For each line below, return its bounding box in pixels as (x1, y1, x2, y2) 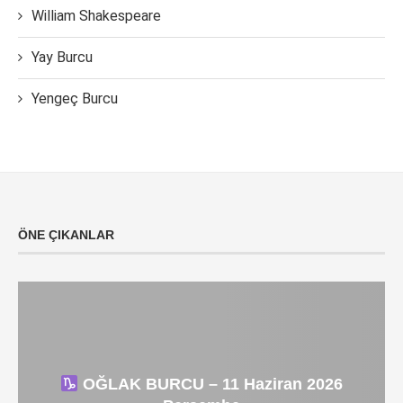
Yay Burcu (31, 49, 93, 67)
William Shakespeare (31, 7, 161, 25)
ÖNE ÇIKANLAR (18, 228, 114, 243)
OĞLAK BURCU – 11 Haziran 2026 (78, 375, 344, 394)
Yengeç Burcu (31, 90, 118, 108)
